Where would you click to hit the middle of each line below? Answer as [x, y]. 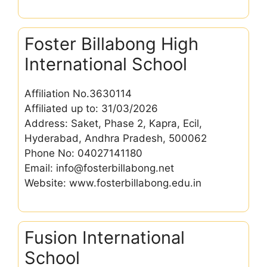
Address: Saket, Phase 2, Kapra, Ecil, [113, 123]
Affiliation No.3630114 [78, 93]
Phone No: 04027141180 [83, 153]
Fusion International [105, 237]
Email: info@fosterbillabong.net [99, 168]
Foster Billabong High [111, 44]
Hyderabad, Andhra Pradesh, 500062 [116, 138]
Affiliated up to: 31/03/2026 [91, 108]
